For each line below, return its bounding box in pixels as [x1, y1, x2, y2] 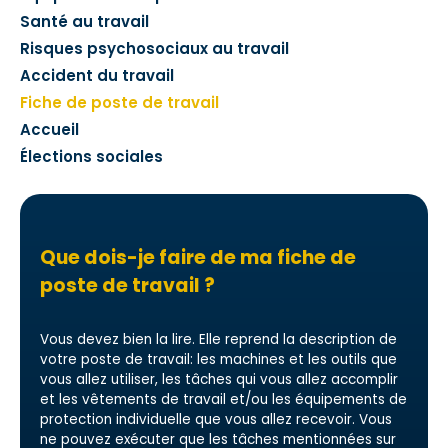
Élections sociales [20, 146, 163, 167]
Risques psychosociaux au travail [20, 38, 289, 59]
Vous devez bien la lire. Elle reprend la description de [40, 330, 397, 349]
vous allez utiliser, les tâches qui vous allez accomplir [40, 370, 398, 389]
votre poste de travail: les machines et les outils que [40, 350, 397, 369]
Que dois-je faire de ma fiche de [40, 244, 356, 271]
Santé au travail [20, 11, 149, 32]
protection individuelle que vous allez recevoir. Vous [40, 410, 392, 429]
